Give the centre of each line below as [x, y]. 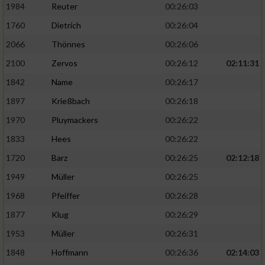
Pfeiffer [66, 196]
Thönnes [68, 44]
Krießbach [71, 101]
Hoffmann [70, 253]
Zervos [64, 63]
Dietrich [66, 25]
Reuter [64, 7]
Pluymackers [75, 120]
